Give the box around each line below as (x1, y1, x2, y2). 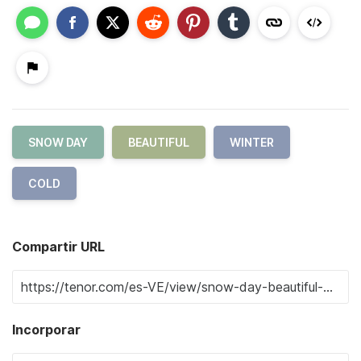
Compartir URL (12, 239, 105, 255)
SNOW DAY (28, 135, 88, 150)
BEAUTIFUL (128, 135, 189, 150)
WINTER (230, 135, 274, 150)
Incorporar (12, 322, 81, 338)
